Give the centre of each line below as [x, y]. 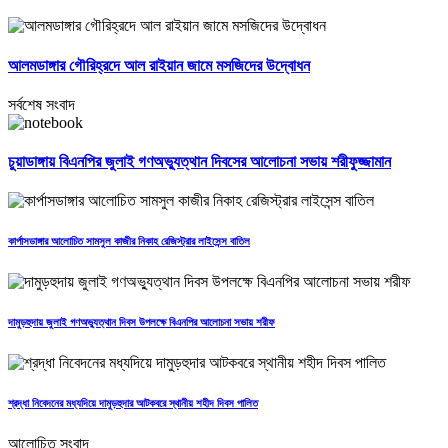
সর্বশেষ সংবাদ [41, 104]
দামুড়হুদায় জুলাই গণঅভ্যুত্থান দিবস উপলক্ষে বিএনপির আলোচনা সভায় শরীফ [141, 322]
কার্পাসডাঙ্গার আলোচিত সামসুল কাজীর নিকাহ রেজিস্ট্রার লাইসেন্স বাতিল [129, 241]
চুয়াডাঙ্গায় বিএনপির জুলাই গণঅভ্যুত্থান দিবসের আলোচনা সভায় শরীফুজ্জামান [199, 162]
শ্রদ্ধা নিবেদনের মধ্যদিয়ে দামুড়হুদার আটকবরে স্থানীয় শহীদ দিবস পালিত [133, 403]
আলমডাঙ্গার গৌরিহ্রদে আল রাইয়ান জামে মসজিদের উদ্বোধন [159, 65]
